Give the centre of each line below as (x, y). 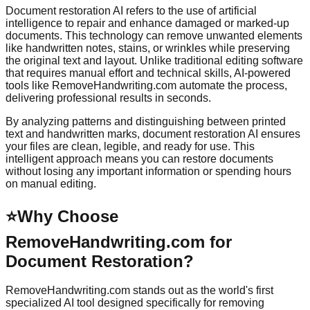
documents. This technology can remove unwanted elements (154, 35)
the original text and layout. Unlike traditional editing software (154, 60)
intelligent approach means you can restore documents (139, 158)
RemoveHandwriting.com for (119, 241)
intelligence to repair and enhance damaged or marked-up (147, 23)
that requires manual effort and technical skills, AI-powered (148, 73)
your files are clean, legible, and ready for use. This (130, 146)
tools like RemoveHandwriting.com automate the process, (146, 85)
